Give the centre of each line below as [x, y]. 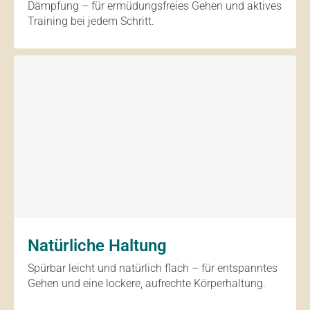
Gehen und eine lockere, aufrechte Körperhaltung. [147, 283]
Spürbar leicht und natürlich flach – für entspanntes [153, 268]
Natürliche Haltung [97, 246]
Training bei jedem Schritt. [91, 21]
